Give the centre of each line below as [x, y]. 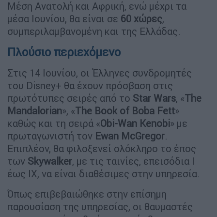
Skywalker [50, 161]
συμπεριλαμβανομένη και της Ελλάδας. [94, 31]
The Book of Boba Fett [125, 110]
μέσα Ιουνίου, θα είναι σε [64, 18]
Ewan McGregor [130, 136]
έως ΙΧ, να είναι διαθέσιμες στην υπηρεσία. [104, 173]
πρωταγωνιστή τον [51, 136]
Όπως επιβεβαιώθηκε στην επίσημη [87, 194]
